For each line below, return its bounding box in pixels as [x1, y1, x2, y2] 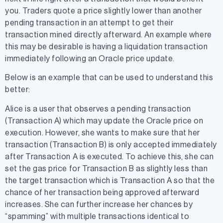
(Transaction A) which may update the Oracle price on [5, 116, 204, 125]
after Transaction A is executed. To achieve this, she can [5, 152, 214, 161]
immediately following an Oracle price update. [5, 54, 177, 63]
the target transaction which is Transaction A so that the [5, 176, 215, 185]
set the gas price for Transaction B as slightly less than [5, 164, 208, 173]
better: [5, 86, 30, 94]
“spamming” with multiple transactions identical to [5, 212, 190, 221]
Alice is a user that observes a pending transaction [5, 105, 192, 113]
